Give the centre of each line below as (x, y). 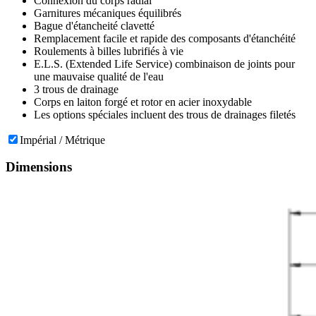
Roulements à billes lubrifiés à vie (109, 51)
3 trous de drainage (76, 89)
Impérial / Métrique (62, 140)
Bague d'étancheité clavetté (94, 25)
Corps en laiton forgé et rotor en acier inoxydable (143, 102)
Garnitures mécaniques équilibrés (108, 13)
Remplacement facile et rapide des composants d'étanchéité (165, 38)
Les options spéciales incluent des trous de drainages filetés (165, 114)
